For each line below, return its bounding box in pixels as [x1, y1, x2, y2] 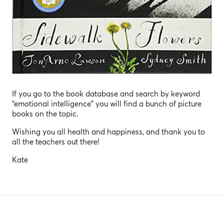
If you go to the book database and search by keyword [12, 89, 200, 99]
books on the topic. [12, 109, 78, 119]
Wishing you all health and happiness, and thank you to [12, 127, 205, 137]
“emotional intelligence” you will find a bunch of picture [12, 99, 201, 109]
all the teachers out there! [12, 137, 99, 147]
